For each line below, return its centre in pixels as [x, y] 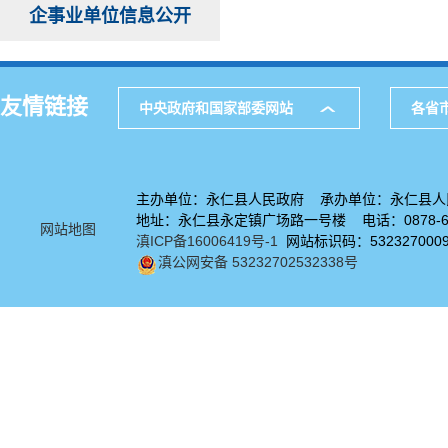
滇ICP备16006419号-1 [207, 241]
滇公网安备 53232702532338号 [258, 262]
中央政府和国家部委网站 [216, 108]
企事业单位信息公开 [110, 16]
